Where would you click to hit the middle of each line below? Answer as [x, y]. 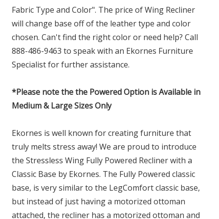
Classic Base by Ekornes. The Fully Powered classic [103, 174]
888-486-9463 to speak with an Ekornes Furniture [102, 51]
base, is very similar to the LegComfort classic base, [106, 187]
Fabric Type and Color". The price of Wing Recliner [103, 10]
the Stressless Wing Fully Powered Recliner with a [102, 160]
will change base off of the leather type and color [101, 23]
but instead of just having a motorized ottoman [99, 201]
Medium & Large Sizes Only [62, 105]
